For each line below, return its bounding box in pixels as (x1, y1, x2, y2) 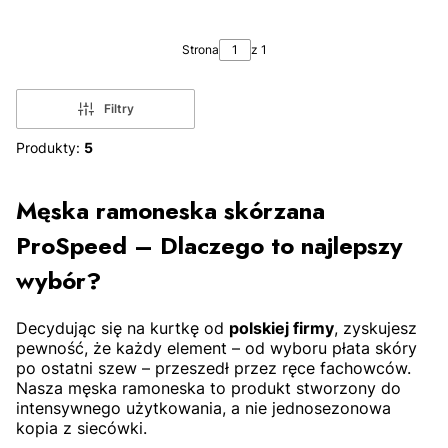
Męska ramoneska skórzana (16, 193, 325, 229)
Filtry (103, 101, 134, 117)
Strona (181, 42, 219, 58)
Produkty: (16, 139, 84, 157)
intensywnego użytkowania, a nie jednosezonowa (16, 398, 391, 419)
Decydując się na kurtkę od (16, 318, 229, 339)
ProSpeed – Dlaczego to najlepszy (16, 228, 403, 264)
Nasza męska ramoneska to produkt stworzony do (16, 378, 401, 399)
